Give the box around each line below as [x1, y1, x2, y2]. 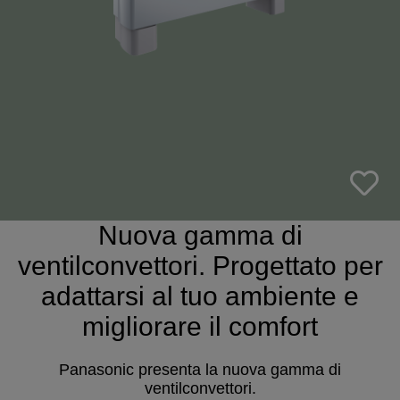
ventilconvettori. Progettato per [17, 251, 383, 280]
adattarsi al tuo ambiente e [41, 281, 359, 311]
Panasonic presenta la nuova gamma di [59, 361, 341, 379]
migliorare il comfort [82, 312, 318, 341]
